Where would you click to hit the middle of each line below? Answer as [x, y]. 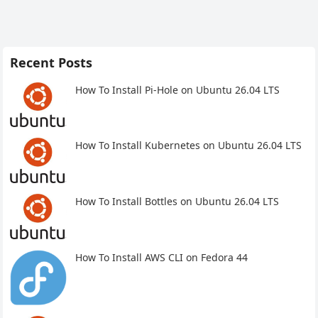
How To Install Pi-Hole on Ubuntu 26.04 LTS [178, 89]
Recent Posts [51, 62]
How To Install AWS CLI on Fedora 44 [162, 257]
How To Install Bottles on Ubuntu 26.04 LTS [177, 202]
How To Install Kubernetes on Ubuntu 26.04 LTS [189, 146]
